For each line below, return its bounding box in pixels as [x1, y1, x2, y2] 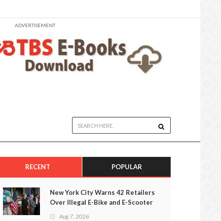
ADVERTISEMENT [15, 22, 55, 28]
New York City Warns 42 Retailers [50, 188, 155, 196]
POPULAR [111, 163, 142, 171]
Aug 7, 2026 [59, 213, 89, 220]
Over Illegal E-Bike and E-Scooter [50, 198, 153, 206]
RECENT [25, 163, 50, 171]
